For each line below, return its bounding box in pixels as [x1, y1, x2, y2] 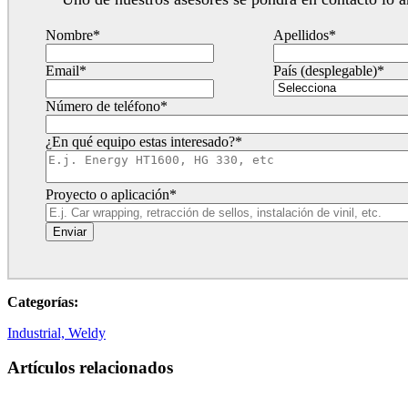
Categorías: [7, 293, 78, 310]
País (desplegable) [273, 62, 377, 78]
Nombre [46, 26, 93, 43]
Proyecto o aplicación [46, 186, 169, 202]
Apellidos [273, 26, 329, 43]
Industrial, [7, 324, 68, 341]
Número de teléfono [46, 97, 160, 114]
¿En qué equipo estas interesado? [46, 133, 235, 149]
